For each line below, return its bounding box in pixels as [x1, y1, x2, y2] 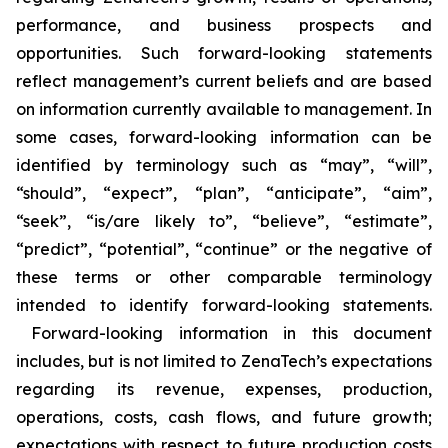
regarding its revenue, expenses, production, [16, 379, 432, 399]
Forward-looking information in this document [16, 323, 432, 343]
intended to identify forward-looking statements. [16, 295, 432, 315]
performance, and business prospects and [16, 15, 432, 35]
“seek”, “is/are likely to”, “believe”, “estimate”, [16, 211, 432, 231]
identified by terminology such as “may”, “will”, [16, 155, 432, 175]
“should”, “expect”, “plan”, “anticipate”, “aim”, [16, 183, 432, 203]
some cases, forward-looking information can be [16, 127, 432, 147]
